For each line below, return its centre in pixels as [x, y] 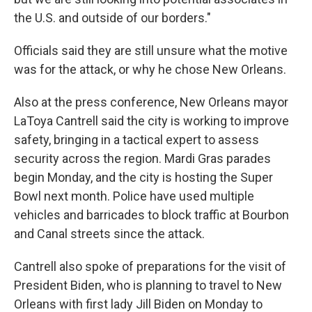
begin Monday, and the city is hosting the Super [143, 177]
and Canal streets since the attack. [109, 234]
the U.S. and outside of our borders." [112, 18]
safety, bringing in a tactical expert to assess [136, 140]
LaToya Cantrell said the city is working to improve [151, 121]
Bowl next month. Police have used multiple [134, 196]
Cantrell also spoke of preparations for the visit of [150, 266]
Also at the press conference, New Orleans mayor [151, 102]
